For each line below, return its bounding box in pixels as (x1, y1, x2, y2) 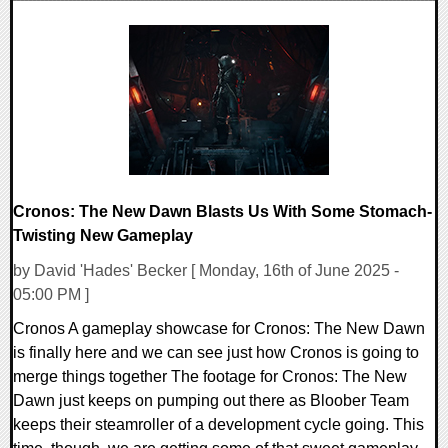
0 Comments (23, 27, 119, 45)
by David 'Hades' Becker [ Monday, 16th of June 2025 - (13, 262, 399, 280)
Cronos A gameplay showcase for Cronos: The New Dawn (13, 320, 425, 338)
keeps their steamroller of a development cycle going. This (13, 416, 424, 434)
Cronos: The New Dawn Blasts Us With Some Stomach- (13, 203, 432, 221)
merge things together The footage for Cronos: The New (13, 368, 407, 386)
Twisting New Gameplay (13, 227, 193, 245)
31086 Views (23, 51, 117, 69)
